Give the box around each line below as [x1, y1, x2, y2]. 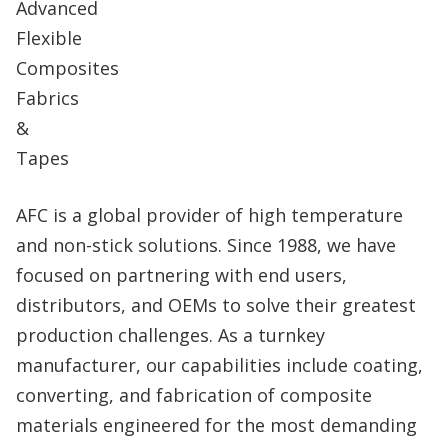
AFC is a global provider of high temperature [16, 202, 403, 227]
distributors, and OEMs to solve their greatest [16, 292, 416, 317]
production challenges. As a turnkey [16, 322, 325, 347]
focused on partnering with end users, [16, 262, 347, 287]
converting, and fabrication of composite [16, 382, 372, 407]
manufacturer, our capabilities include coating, [16, 352, 423, 377]
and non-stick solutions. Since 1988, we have [16, 232, 396, 257]
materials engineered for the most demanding [16, 412, 417, 437]
